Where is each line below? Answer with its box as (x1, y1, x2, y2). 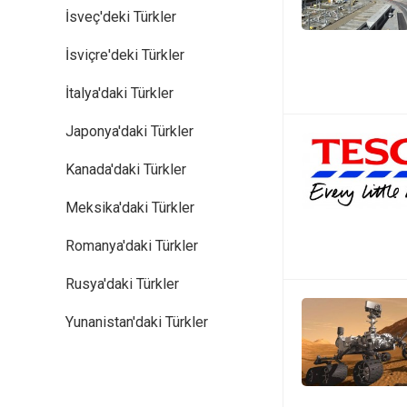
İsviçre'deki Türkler (65, 46, 184, 64)
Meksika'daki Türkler (65, 199, 194, 216)
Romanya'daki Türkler (65, 237, 198, 254)
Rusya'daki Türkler (65, 275, 179, 293)
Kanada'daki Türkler (65, 161, 186, 178)
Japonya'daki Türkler (65, 123, 194, 140)
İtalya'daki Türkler (65, 84, 174, 102)
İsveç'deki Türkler (65, 8, 176, 25)
